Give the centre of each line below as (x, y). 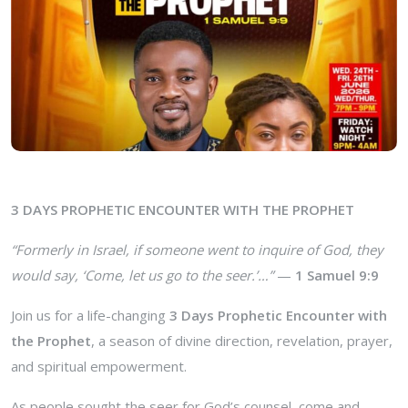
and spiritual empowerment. (99, 366)
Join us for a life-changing (90, 315)
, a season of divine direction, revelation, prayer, (242, 340)
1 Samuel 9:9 (337, 275)
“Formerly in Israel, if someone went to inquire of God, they (197, 249)
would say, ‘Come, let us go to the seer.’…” (142, 275)
